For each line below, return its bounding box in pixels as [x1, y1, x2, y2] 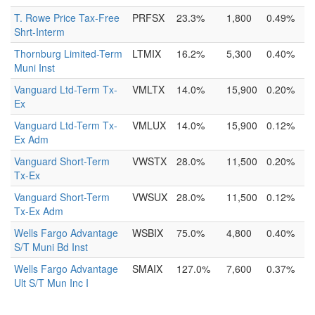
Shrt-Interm [14, 25, 65, 39]
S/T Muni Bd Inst [14, 240, 88, 254]
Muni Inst [14, 60, 55, 75]
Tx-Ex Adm [14, 204, 63, 218]
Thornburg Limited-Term [14, 46, 122, 60]
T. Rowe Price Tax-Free [14, 11, 120, 25]
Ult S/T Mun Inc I [14, 276, 89, 290]
